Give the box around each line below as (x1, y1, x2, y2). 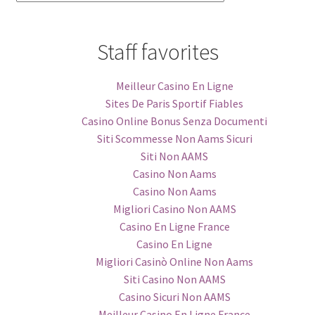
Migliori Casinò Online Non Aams (96, 254, 253, 269)
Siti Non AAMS (141, 148, 208, 163)
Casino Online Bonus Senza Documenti (82, 113, 267, 128)
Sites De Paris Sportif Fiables (105, 96, 243, 110)
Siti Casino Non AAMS (123, 271, 226, 286)
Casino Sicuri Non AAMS (118, 289, 231, 304)
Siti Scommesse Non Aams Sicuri (96, 131, 252, 146)
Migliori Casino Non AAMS (112, 201, 236, 216)
